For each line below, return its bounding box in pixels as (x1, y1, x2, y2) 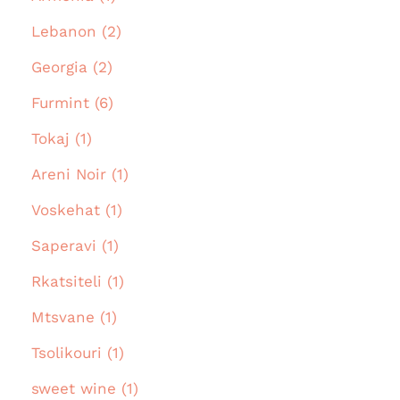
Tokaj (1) (31, 129, 92, 148)
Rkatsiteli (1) (31, 272, 124, 291)
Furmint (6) (31, 94, 113, 112)
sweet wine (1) (31, 379, 138, 398)
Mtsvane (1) (31, 308, 117, 327)
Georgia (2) (31, 58, 112, 77)
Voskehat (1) (31, 201, 122, 220)
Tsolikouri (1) (31, 344, 124, 362)
